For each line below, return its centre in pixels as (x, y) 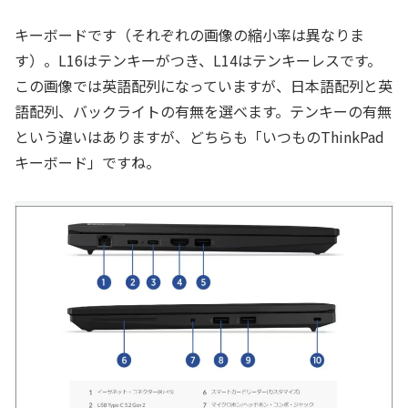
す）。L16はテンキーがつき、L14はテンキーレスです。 (198, 61)
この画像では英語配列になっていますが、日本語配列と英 (204, 86)
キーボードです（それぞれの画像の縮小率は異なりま (189, 35)
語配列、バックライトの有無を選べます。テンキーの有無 (203, 112)
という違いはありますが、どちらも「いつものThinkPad (199, 137)
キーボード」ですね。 (87, 163)
